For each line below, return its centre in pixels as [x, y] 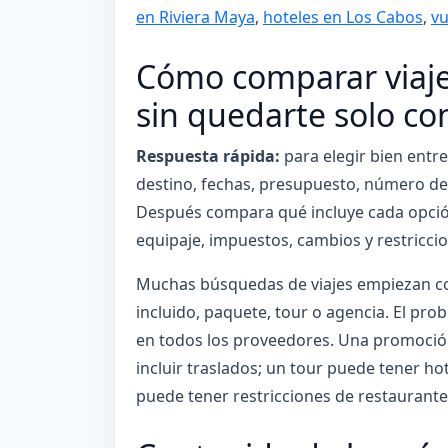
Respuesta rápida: [207, 155]
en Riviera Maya [195, 16]
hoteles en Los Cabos [342, 16]
